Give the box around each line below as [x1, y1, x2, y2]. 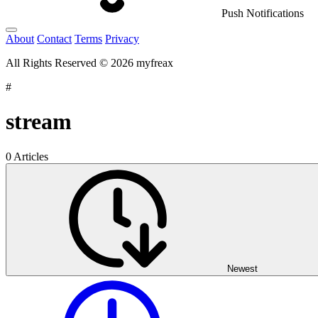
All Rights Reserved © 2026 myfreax [6, 57, 173, 69]
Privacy [105, 33, 139, 45]
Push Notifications [221, 7, 304, 19]
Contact [37, 33, 72, 45]
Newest [227, 263, 258, 274]
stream [6, 109, 72, 135]
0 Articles [6, 150, 48, 163]
